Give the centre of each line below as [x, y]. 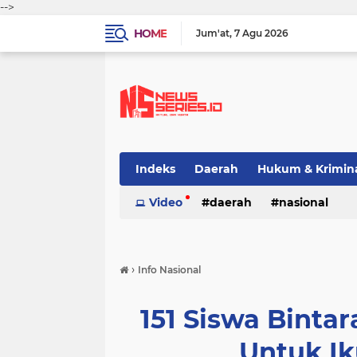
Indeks [155, 169]
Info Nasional [169, 270]
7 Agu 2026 [261, 33]
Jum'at [213, 33]
